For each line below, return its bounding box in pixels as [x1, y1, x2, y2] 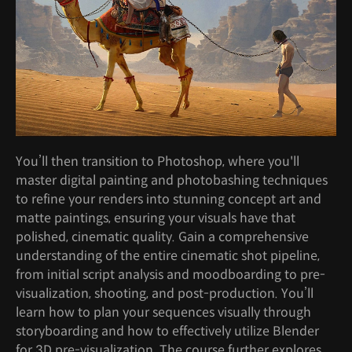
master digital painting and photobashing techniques [16, 171, 328, 189]
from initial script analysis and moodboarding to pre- [16, 266, 325, 283]
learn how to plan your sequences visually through [16, 303, 311, 321]
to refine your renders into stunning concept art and [16, 190, 321, 207]
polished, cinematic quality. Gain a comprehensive [16, 228, 309, 245]
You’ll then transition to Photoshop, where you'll [16, 152, 299, 170]
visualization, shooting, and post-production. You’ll [16, 284, 313, 302]
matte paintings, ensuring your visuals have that [16, 209, 295, 226]
